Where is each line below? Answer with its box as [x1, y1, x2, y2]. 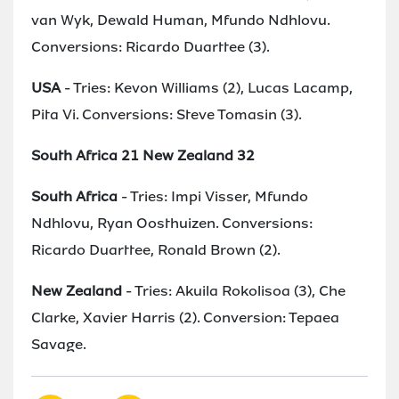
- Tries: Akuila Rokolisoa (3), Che [122, 281, 346, 300]
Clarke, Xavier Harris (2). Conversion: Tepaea [31, 307, 339, 327]
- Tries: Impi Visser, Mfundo [118, 186, 308, 206]
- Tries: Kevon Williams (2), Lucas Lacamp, [61, 77, 353, 97]
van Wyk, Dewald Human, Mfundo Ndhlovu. [31, 10, 330, 29]
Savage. [31, 334, 86, 354]
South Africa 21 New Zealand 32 [31, 145, 255, 165]
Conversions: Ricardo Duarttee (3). [31, 37, 270, 56]
